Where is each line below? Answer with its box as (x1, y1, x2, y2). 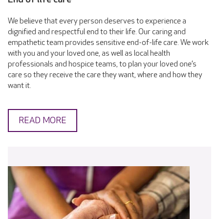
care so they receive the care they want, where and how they (8, 70, 202, 80)
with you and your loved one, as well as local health (8, 49, 170, 59)
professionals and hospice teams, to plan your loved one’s (8, 60, 197, 69)
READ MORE (19, 115, 66, 126)
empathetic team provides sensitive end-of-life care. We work (8, 38, 209, 48)
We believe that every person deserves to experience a (8, 17, 186, 26)
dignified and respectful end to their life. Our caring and (8, 27, 186, 37)
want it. (8, 81, 31, 91)
